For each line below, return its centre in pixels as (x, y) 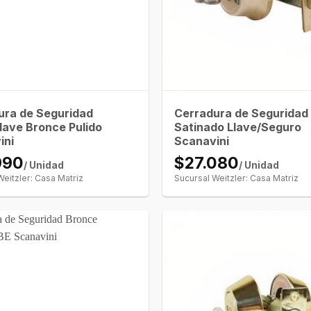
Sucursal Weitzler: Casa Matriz (237, 178)
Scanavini (202, 141)
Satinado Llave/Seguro (238, 127)
